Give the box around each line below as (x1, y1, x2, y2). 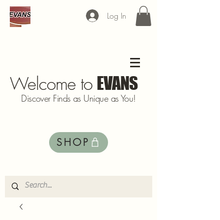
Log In (107, 10, 127, 21)
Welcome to (10, 72, 97, 95)
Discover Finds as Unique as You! (21, 92, 136, 104)
